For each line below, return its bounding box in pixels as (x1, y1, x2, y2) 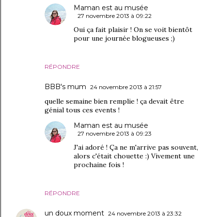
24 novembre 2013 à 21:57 (90, 83, 162, 91)
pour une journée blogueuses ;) (74, 34, 175, 43)
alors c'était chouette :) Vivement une (74, 152, 195, 160)
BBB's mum (45, 82, 86, 91)
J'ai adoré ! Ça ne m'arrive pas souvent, (74, 143, 198, 152)
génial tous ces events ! (45, 106, 120, 114)
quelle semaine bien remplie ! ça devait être (45, 97, 184, 106)
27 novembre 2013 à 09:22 (77, 12, 152, 19)
